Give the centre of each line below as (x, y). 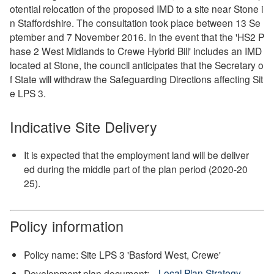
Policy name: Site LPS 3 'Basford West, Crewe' (123, 254)
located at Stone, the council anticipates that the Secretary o (136, 65)
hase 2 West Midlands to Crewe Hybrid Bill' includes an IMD (135, 51)
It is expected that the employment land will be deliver (137, 155)
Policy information (66, 226)
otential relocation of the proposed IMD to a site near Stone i (136, 9)
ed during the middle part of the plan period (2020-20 (136, 169)
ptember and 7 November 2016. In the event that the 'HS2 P (137, 37)
